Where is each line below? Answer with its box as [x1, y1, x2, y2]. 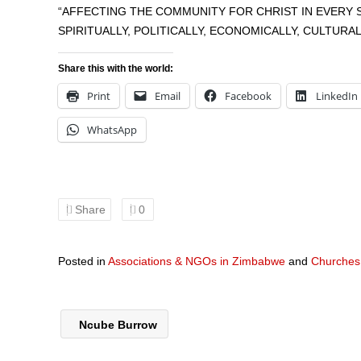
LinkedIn [316, 89, 358, 103]
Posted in [58, 255, 108, 268]
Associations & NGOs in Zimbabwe [108, 255, 285, 268]
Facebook [225, 89, 272, 103]
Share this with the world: [58, 63, 173, 74]
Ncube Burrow [76, 318, 157, 331]
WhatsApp [87, 122, 137, 137]
